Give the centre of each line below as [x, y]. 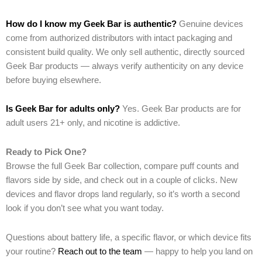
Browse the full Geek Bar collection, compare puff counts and [122, 166]
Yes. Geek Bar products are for [180, 109]
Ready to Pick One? [46, 152]
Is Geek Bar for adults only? [63, 109]
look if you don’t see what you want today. [85, 208]
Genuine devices [210, 24]
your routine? [31, 251]
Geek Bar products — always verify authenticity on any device [125, 66]
